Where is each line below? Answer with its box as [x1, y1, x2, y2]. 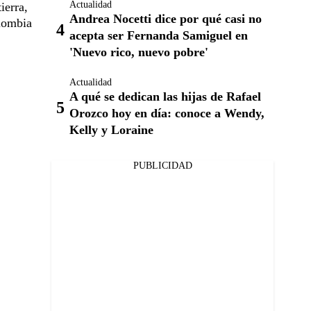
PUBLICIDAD [133, 160, 192, 171]
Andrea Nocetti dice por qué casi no [69, 12, 262, 26]
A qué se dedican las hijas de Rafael [69, 90, 261, 103]
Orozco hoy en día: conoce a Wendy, [69, 106, 264, 120]
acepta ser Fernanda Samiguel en [69, 28, 248, 42]
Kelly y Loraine [69, 123, 153, 137]
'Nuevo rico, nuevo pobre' [69, 45, 208, 59]
